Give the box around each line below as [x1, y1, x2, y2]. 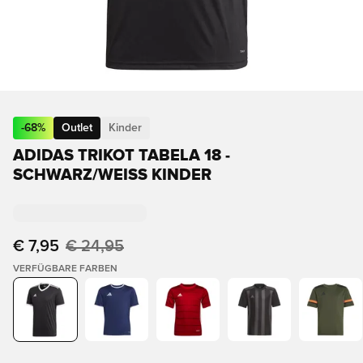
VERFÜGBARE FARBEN [13, 264, 117, 274]
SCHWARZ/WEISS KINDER [13, 167, 201, 183]
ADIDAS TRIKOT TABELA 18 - [13, 147, 230, 164]
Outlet [62, 122, 92, 134]
